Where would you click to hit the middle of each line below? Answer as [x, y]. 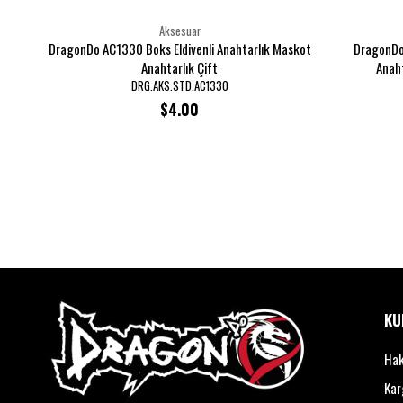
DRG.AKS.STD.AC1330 [179, 86]
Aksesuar [179, 31]
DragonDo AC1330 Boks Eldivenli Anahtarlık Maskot [179, 49]
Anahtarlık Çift [179, 67]
